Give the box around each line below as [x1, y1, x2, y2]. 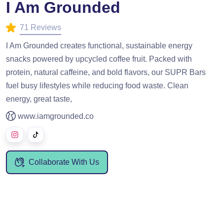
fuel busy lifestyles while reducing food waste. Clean [6, 81, 188, 90]
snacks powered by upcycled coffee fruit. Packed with [6, 54, 192, 63]
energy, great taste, [6, 94, 72, 103]
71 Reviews [20, 23, 61, 32]
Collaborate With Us [29, 157, 99, 166]
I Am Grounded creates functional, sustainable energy [6, 41, 192, 50]
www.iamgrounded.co [18, 111, 94, 120]
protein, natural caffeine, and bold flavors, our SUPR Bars [6, 68, 206, 76]
